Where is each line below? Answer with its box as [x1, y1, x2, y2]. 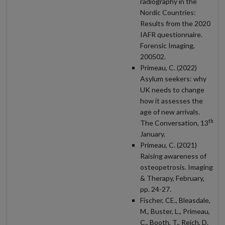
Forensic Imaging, [140, 41, 195, 50]
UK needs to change [140, 85, 204, 94]
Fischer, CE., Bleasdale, [140, 195, 210, 204]
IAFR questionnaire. [140, 30, 202, 39]
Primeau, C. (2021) [140, 140, 197, 149]
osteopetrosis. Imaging [140, 162, 213, 171]
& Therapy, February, [140, 173, 204, 182]
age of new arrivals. [140, 107, 200, 116]
